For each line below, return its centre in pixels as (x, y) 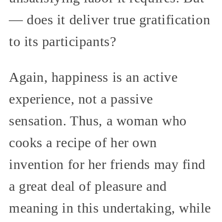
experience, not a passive (81, 99)
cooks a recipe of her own (83, 142)
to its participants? (63, 41)
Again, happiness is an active (93, 77)
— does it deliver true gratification (110, 19)
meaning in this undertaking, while (110, 208)
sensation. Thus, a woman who (98, 120)
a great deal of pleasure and (88, 186)
